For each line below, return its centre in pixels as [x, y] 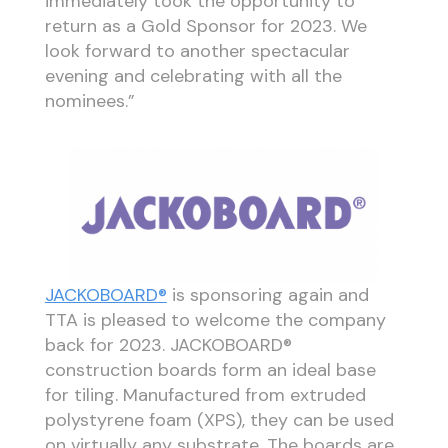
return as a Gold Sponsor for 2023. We [205, 25]
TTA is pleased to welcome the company [215, 319]
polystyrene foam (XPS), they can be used [219, 419]
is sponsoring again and [267, 294]
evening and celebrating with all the [193, 75]
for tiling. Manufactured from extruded [205, 394]
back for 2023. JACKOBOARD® [168, 344]
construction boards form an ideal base [210, 369]
